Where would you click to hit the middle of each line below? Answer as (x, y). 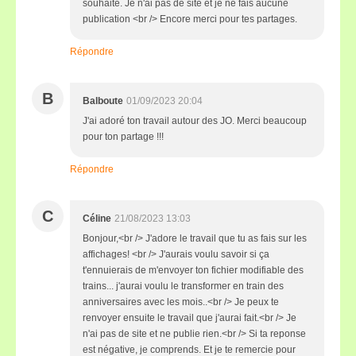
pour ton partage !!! (123, 137)
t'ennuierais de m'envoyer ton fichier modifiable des (193, 270)
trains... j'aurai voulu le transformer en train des (183, 286)
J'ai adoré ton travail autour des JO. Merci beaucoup (195, 121)
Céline (97, 219)
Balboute (103, 101)
